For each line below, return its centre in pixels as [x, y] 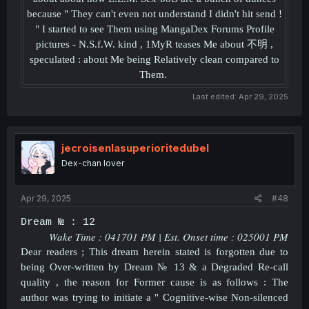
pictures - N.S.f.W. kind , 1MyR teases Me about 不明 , [154, 44]
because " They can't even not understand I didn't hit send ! [154, 14]
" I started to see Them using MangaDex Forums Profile [154, 29]
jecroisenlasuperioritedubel [135, 148]
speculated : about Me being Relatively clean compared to [154, 59]
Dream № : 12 [58, 222]
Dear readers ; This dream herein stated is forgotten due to [154, 252]
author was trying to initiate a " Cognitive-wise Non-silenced [154, 297]
